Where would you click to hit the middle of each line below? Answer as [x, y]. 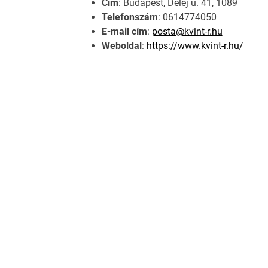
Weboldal [121, 46]
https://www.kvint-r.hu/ [195, 46]
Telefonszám [130, 17]
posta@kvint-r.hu [187, 32]
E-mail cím [124, 32]
